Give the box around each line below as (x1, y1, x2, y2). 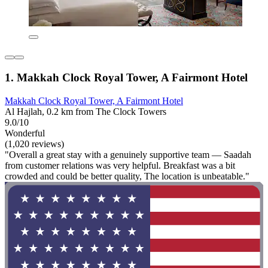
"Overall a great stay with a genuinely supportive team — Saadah (5, 149, 251, 160)
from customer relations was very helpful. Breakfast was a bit (5, 160, 235, 170)
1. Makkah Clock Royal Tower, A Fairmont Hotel (5, 71, 248, 84)
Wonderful (5, 127, 45, 138)
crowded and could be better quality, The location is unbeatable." (5, 170, 249, 181)
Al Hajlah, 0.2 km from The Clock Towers (5, 106, 166, 117)
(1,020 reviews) (5, 138, 64, 149)
